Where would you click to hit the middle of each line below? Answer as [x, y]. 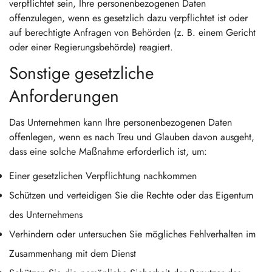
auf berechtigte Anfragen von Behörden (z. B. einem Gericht [132, 32]
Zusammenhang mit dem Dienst [73, 253]
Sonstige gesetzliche [81, 73]
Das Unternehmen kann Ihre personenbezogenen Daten [121, 122]
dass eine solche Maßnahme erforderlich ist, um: [108, 151]
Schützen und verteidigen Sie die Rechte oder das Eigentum [131, 195]
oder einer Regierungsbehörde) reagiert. [91, 47]
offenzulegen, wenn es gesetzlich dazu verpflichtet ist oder [128, 18]
